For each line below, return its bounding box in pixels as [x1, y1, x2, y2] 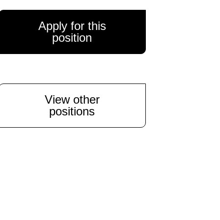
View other [44, 92, 100, 106]
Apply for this [38, 19, 106, 32]
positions [49, 104, 95, 118]
